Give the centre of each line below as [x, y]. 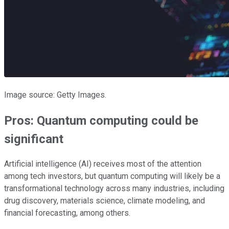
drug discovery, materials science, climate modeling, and [105, 201]
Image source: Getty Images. [55, 95]
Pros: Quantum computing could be [101, 120]
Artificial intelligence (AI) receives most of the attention [103, 164]
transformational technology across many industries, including [114, 189]
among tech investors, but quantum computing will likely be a [112, 176]
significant [34, 139]
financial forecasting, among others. [67, 213]
